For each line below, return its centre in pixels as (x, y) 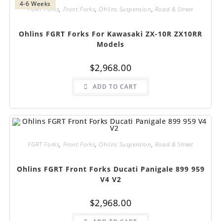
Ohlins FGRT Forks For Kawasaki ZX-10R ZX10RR (110, 34)
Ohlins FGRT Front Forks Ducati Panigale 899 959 (110, 169)
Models (110, 44)
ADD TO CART (115, 87)
